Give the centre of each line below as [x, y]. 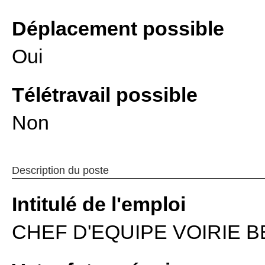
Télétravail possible [105, 95]
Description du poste [60, 170]
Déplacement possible [118, 28]
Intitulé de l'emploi [99, 204]
